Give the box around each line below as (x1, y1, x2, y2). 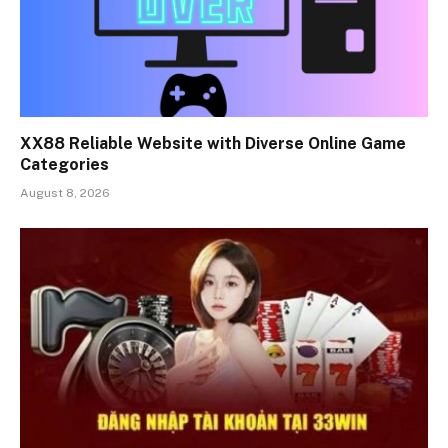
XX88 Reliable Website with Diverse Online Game (20, 133, 406, 153)
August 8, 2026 (20, 185, 110, 200)
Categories (20, 154, 109, 174)
